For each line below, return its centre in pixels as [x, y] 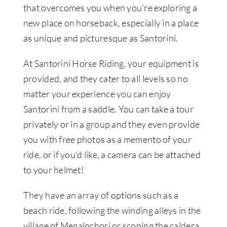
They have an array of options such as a [101, 195]
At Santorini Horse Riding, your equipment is [111, 63]
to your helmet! [53, 169]
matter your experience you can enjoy [97, 93]
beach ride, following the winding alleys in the [112, 210]
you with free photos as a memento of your [107, 139]
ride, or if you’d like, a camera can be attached [112, 154]
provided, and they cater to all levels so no [105, 78]
